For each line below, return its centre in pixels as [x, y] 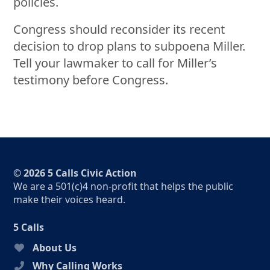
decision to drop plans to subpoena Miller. [130, 46]
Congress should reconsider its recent [119, 30]
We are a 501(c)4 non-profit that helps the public [124, 186]
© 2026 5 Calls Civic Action [75, 173]
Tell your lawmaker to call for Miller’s [115, 63]
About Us [55, 247]
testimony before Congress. [91, 80]
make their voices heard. [70, 199]
